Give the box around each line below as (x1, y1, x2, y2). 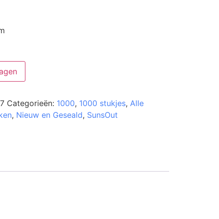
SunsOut (87, 110, 118, 120)
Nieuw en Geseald (16, 110, 83, 120)
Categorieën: (6, 98, 57, 109)
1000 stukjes (79, 98, 126, 109)
